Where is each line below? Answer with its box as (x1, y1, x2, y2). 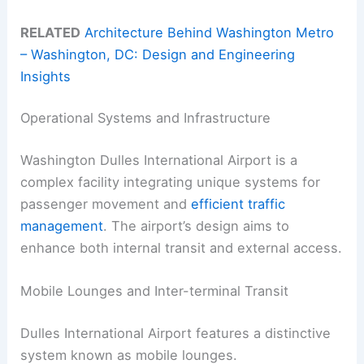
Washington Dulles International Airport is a (20, 151, 298, 168)
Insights (20, 67, 71, 84)
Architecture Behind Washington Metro (84, 24, 335, 41)
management (20, 217, 104, 234)
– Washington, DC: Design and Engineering (20, 45, 296, 63)
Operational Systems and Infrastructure (20, 110, 271, 127)
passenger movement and (20, 195, 192, 212)
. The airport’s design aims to (103, 217, 290, 234)
